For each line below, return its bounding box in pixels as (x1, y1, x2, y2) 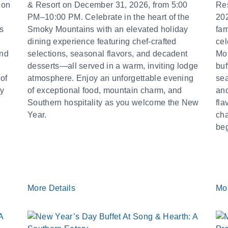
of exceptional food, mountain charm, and (27, 86, 182, 95)
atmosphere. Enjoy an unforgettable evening (27, 74, 194, 82)
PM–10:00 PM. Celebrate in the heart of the (27, 13, 190, 21)
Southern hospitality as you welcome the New (27, 98, 199, 107)
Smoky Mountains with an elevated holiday (27, 25, 188, 34)
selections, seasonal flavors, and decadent (27, 49, 188, 58)
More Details (27, 184, 78, 192)
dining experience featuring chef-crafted (27, 37, 177, 46)
